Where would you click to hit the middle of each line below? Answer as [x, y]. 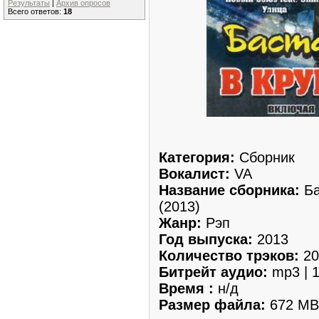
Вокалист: [197, 173]
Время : [186, 288]
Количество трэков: [229, 255]
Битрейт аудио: [213, 272]
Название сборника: [229, 190]
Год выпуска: [208, 239]
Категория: [199, 157]
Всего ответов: [36, 11]
